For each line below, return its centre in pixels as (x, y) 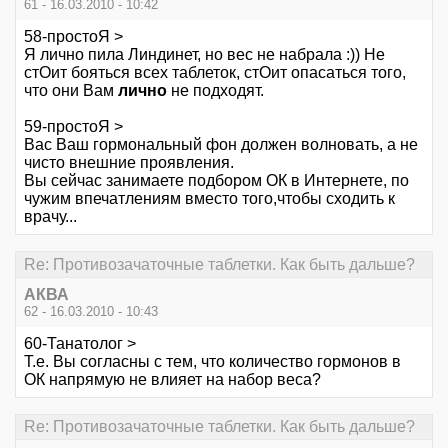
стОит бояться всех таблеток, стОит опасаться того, (215, 73)
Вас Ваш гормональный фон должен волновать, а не (221, 145)
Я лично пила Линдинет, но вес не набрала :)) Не (204, 55)
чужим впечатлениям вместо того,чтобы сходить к (209, 199)
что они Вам (71, 91)
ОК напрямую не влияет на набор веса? (172, 379)
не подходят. (215, 91)
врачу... (50, 217)
